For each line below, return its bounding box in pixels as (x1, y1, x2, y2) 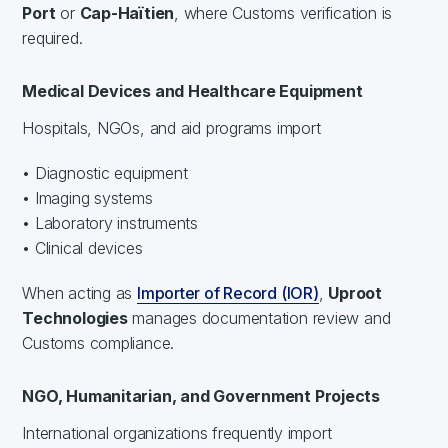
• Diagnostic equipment (22, 162, 188, 183)
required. (22, 27, 83, 48)
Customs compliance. (22, 332, 175, 353)
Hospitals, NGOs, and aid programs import (22, 117, 321, 138)
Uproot (328, 282, 382, 303)
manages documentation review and (127, 307, 391, 328)
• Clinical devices (22, 237, 143, 258)
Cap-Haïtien (79, 2, 175, 23)
